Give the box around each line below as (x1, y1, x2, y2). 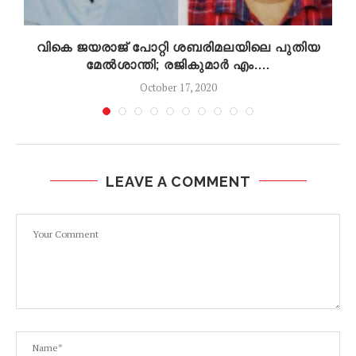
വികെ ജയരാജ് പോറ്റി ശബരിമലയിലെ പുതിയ (36, 39, 320, 55)
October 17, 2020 (139, 79, 217, 95)
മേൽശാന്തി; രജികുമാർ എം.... (86, 56, 270, 72)
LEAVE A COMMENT (105, 172, 251, 190)
